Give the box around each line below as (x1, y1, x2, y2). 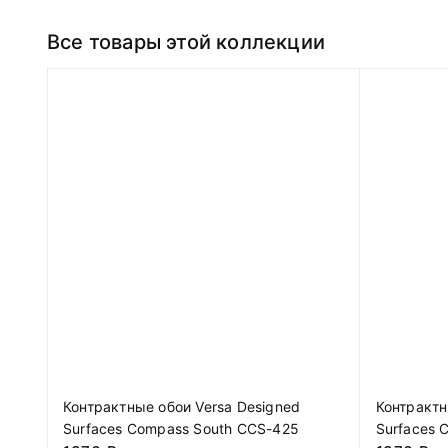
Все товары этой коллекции (47, 29, 325, 54)
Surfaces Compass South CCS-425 (63, 420, 299, 438)
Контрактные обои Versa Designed (63, 398, 301, 416)
